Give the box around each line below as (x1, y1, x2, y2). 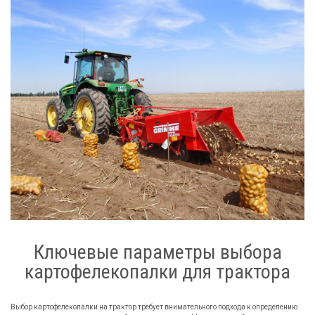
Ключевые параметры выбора (33, 240, 282, 264)
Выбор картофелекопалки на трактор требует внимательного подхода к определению (11, 302, 297, 311)
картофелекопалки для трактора (25, 259, 290, 283)
